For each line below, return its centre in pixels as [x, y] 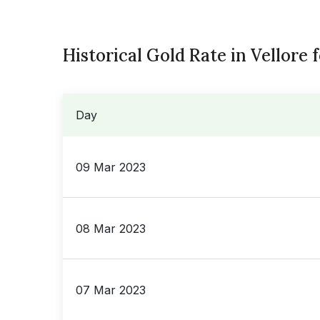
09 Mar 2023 [111, 167]
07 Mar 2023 [111, 290]
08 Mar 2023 [111, 228]
